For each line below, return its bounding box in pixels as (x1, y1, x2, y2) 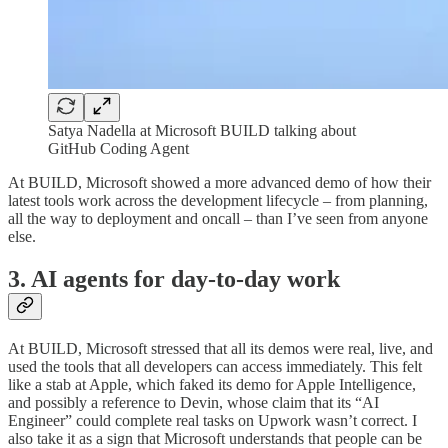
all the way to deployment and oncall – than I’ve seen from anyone (8, 210, 428, 228)
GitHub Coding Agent (48, 140, 189, 158)
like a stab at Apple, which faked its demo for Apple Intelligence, (8, 375, 416, 393)
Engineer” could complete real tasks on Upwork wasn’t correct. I (8, 411, 417, 429)
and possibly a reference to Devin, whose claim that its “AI (8, 393, 379, 411)
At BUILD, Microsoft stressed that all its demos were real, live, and (8, 339, 433, 357)
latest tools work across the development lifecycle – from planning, (8, 192, 428, 210)
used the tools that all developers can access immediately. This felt (8, 357, 422, 375)
